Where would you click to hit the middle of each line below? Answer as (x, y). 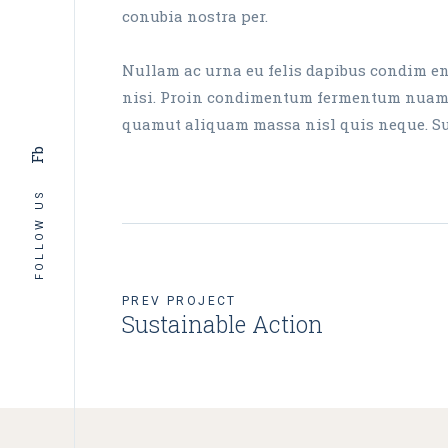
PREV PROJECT (179, 301)
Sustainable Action (222, 324)
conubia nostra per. (195, 16)
